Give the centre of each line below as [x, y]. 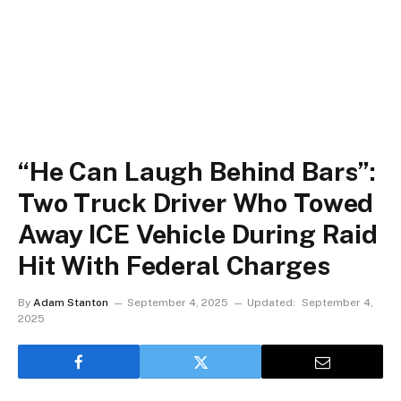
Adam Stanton [71, 303]
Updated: [271, 303]
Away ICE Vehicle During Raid [198, 234]
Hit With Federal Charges [174, 265]
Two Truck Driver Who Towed [196, 203]
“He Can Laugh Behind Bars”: [197, 171]
